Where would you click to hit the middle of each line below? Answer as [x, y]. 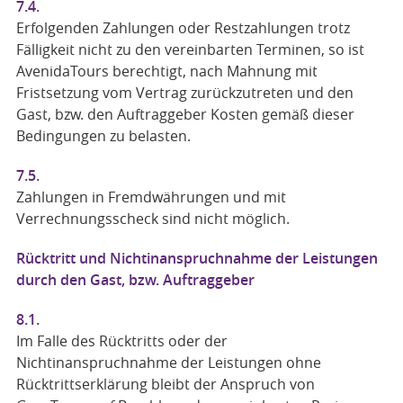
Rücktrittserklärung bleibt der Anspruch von [165, 384]
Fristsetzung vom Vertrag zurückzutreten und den [184, 93]
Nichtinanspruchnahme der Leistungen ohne [168, 363]
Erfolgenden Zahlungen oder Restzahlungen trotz [183, 28]
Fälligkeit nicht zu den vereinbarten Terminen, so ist [190, 49]
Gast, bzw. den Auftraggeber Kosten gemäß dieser [185, 114]
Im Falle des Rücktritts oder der [121, 341]
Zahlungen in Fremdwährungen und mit [151, 197]
